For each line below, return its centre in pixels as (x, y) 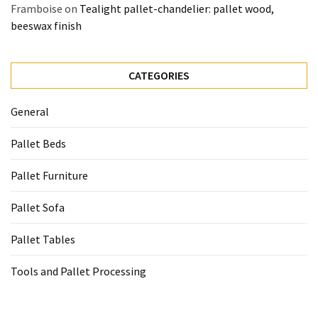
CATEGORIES (159, 75)
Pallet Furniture (49, 175)
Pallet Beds (38, 143)
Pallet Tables (43, 239)
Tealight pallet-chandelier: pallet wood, (177, 9)
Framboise (37, 9)
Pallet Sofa (38, 207)
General (30, 111)
